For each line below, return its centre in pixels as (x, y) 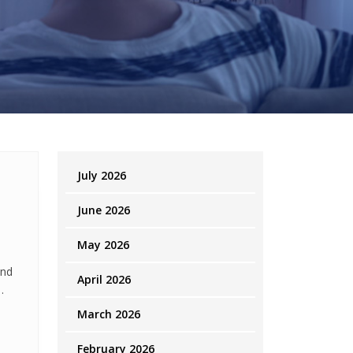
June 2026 (104, 210)
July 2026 (102, 175)
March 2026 (109, 314)
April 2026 (104, 279)
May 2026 (103, 245)
